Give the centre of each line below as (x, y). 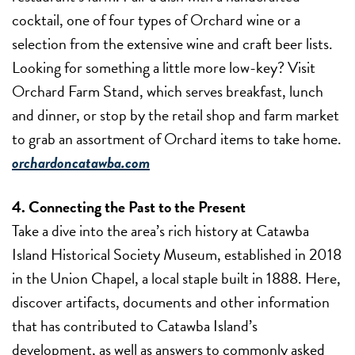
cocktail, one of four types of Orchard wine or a (156, 19)
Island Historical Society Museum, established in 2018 (177, 254)
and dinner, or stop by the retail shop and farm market (176, 115)
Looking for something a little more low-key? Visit (164, 67)
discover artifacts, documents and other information (171, 302)
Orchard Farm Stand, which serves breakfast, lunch (168, 91)
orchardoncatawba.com (81, 162)
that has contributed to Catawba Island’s (135, 325)
